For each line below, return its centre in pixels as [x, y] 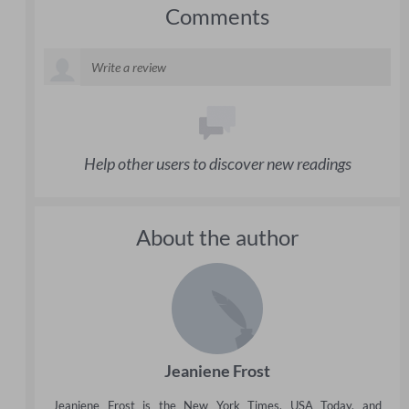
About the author [217, 236]
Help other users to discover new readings [217, 163]
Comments [217, 16]
